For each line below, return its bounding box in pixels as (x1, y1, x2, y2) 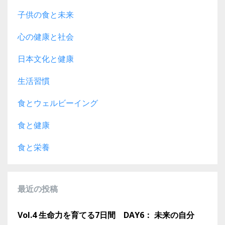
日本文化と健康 (18, 53, 74, 65)
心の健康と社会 (18, 31, 74, 43)
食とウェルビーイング (18, 97, 98, 109)
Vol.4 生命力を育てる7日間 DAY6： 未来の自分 (18, 209, 194, 221)
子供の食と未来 (18, 9, 74, 21)
